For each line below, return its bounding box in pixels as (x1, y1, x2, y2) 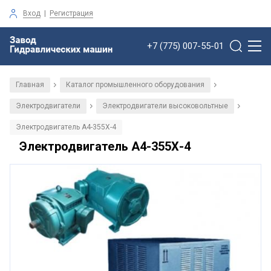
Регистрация (50, 8, 93, 18)
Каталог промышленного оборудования (66, 80, 204, 89)
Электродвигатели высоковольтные (102, 101, 228, 110)
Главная (16, 80, 44, 89)
